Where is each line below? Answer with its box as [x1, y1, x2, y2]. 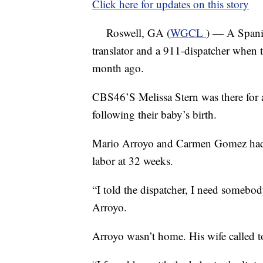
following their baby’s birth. [92, 107, 217, 122]
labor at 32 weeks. [92, 153, 173, 168]
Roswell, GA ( [92, 25, 170, 40]
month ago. [92, 60, 144, 75]
